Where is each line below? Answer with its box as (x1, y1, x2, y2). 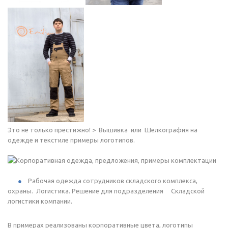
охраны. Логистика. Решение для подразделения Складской (8, 187, 205, 194)
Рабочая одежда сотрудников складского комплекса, (28, 177, 197, 184)
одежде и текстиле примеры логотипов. (8, 136, 135, 144)
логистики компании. (8, 197, 72, 205)
